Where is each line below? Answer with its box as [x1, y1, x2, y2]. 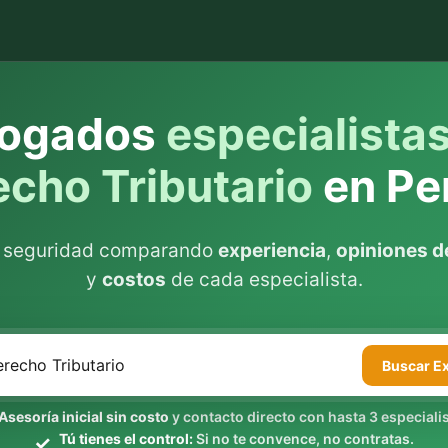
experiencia [218, 239, 326, 262]
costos [101, 268, 166, 291]
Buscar [382, 356, 433, 374]
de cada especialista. [165, 268, 363, 291]
